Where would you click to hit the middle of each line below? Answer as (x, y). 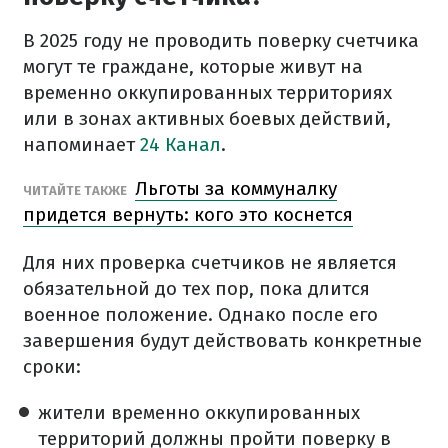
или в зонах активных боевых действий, (207, 118)
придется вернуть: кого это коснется (188, 214)
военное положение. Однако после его (200, 314)
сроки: (52, 366)
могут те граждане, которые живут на (193, 66)
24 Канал (180, 144)
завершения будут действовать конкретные (222, 340)
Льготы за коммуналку (236, 188)
